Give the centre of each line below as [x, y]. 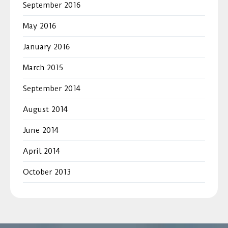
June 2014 [41, 130]
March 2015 [43, 67]
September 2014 [52, 88]
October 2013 [47, 172]
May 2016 [39, 26]
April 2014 [41, 151]
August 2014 [45, 109]
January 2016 [46, 47]
